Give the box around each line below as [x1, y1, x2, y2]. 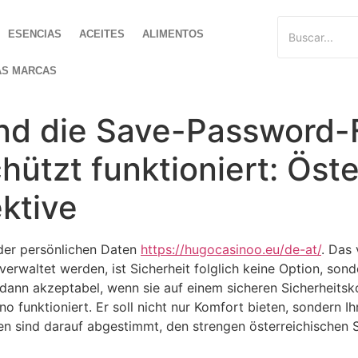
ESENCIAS [8, 28, 62, 40]
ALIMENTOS [142, 28, 205, 40]
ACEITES [79, 28, 125, 40]
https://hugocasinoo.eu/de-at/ [141, 241, 321, 257]
